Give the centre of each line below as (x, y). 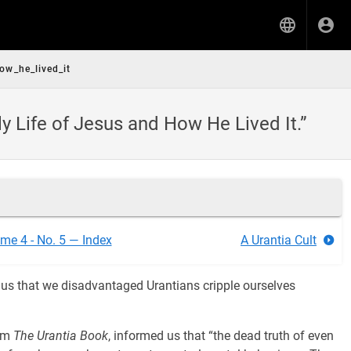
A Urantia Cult (279, 240)
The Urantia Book (61, 336)
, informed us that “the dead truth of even (221, 336)
